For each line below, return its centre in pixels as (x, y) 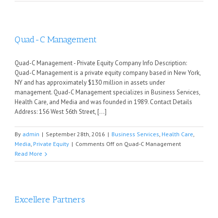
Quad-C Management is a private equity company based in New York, (108, 73)
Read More (28, 154)
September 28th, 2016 (75, 134)
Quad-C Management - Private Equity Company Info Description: (101, 63)
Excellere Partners (50, 200)
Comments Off (95, 144)
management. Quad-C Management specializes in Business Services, (107, 92)
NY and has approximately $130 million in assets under (90, 82)
